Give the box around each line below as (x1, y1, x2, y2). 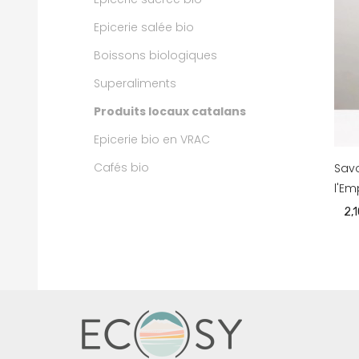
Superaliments (94, 75, 176, 91)
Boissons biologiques (94, 47, 217, 63)
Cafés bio (94, 159, 149, 175)
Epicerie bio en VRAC (94, 131, 210, 147)
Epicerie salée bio (94, 19, 194, 35)
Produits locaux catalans (94, 103, 246, 119)
